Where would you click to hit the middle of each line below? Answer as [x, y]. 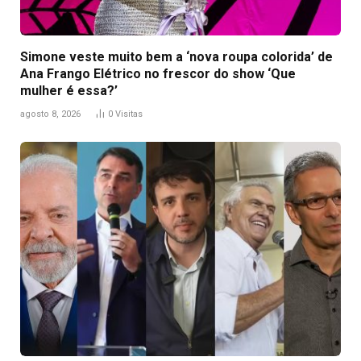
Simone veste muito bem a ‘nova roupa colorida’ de [176, 57]
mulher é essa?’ [69, 91]
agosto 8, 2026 [50, 114]
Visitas [129, 114]
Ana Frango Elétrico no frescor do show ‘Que [158, 74]
